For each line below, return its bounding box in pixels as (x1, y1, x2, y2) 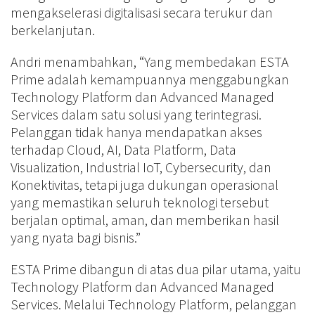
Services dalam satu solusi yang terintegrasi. (11, 105, 262, 123)
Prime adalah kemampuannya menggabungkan (11, 70, 289, 88)
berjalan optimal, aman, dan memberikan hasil (11, 210, 279, 229)
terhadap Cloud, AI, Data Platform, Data (11, 140, 236, 158)
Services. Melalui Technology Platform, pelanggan (11, 295, 297, 313)
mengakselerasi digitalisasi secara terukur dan (11, 3, 273, 21)
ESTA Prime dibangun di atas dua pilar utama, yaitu (11, 259, 301, 278)
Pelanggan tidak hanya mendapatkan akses (11, 122, 262, 141)
